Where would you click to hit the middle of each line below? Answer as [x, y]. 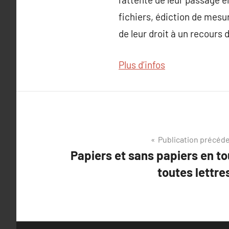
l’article [81, 182]
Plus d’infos [142, 65]
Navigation [91, 142]
